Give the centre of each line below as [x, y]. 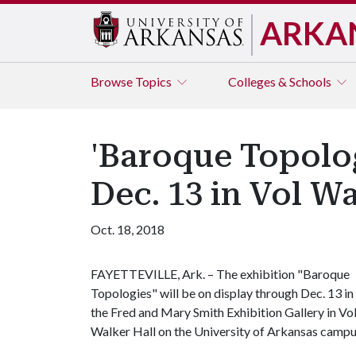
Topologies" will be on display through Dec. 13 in [222, 293]
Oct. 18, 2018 [128, 229]
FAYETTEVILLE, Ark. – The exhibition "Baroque [220, 274]
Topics [155, 81]
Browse [113, 81]
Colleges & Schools [281, 81]
